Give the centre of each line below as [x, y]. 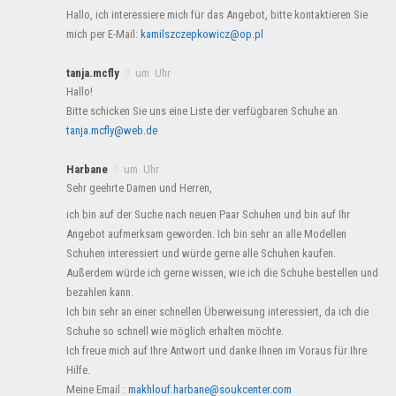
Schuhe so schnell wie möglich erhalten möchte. [175, 331]
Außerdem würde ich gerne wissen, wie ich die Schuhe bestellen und [222, 272]
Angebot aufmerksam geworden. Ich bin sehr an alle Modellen [206, 233]
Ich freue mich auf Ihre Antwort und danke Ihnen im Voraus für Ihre [217, 350]
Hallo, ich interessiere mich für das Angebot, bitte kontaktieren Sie [217, 14]
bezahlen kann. [100, 292]
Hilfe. [78, 369]
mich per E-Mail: [103, 34]
